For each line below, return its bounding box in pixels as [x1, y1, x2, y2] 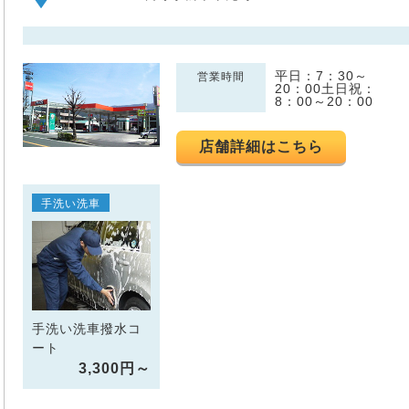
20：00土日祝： [275, 81, 376, 96]
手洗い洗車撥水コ [32, 320, 142, 336]
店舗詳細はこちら [199, 139, 324, 154]
